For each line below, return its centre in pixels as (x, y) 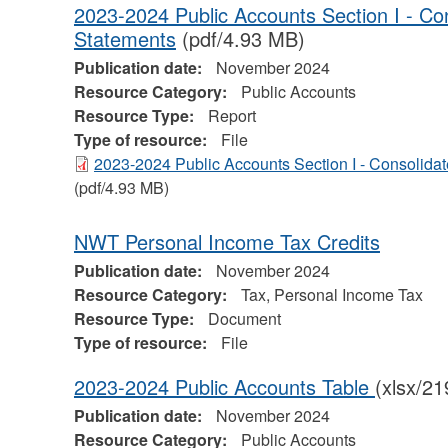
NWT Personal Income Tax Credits (226, 242)
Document (244, 319)
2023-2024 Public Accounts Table (224, 387)
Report (231, 116)
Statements (124, 39)
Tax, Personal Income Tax (331, 295)
